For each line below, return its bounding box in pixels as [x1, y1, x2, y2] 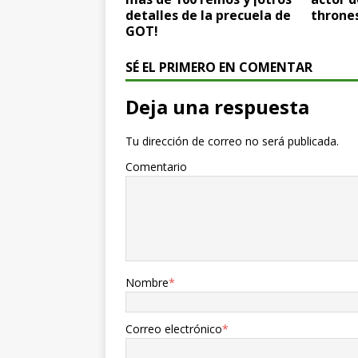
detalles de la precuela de [125, 6, 291, 24]
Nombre [125, 274, 169, 290]
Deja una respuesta [125, 93, 309, 120]
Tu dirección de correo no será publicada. [125, 133, 339, 149]
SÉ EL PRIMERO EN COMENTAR [125, 58, 312, 76]
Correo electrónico [125, 320, 222, 336]
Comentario [125, 158, 187, 174]
